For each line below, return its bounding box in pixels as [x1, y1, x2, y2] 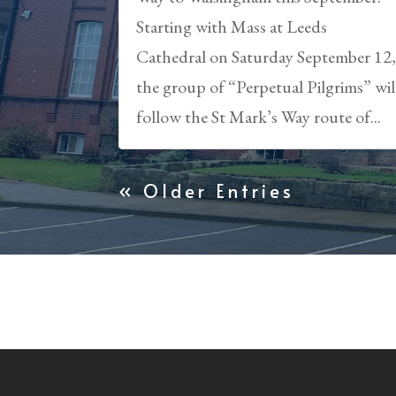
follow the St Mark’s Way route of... [136, 105, 382, 129]
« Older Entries [118, 179, 295, 204]
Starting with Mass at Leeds [136, 15, 328, 39]
